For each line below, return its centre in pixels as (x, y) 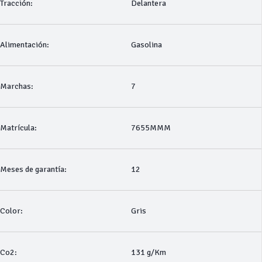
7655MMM (151, 128)
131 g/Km (148, 252)
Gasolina (146, 45)
